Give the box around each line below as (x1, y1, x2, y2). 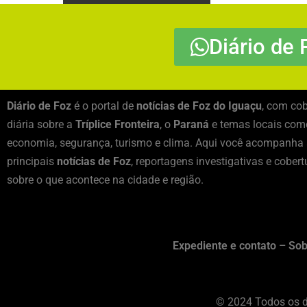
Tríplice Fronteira (75, 118, 160, 132)
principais (7, 155, 57, 169)
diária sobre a (7, 118, 75, 132)
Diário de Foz (7, 99, 71, 113)
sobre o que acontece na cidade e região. (7, 173, 204, 187)
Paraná (173, 118, 209, 132)
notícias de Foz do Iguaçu (136, 99, 262, 113)
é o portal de (71, 99, 136, 113)
